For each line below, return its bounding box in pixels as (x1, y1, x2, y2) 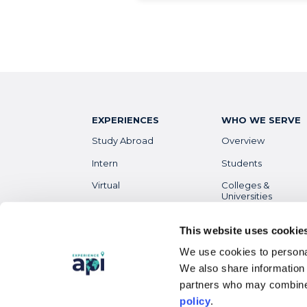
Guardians (221, 246, 267, 258)
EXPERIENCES (92, 114, 160, 126)
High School (92, 224, 147, 236)
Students (221, 157, 262, 169)
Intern (92, 157, 119, 169)
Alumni (221, 268, 252, 280)
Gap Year (92, 201, 134, 213)
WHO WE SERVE (221, 114, 302, 126)
